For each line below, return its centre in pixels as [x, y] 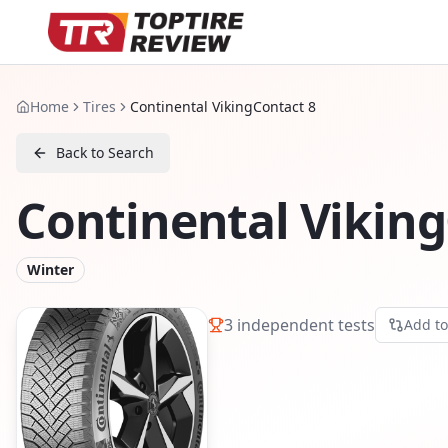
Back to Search [105, 152]
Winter [50, 269]
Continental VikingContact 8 [223, 106]
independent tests [304, 324]
